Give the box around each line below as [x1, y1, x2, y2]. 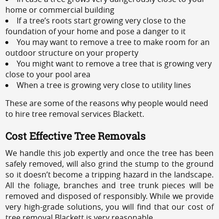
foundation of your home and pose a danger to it [5, 25, 186, 37]
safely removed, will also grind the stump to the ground [5, 158, 214, 169]
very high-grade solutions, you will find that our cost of [5, 201, 214, 212]
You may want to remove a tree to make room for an [17, 36, 210, 47]
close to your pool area [5, 68, 91, 80]
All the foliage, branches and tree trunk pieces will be [5, 179, 214, 191]
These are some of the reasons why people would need [5, 97, 209, 109]
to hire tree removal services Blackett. [5, 108, 145, 119]
